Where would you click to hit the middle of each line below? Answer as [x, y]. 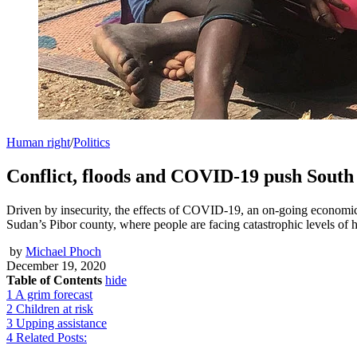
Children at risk [55, 308]
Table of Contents [54, 280]
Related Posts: [51, 337]
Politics [92, 142]
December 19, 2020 [56, 265]
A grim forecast [54, 294]
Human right [38, 142]
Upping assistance [61, 323]
